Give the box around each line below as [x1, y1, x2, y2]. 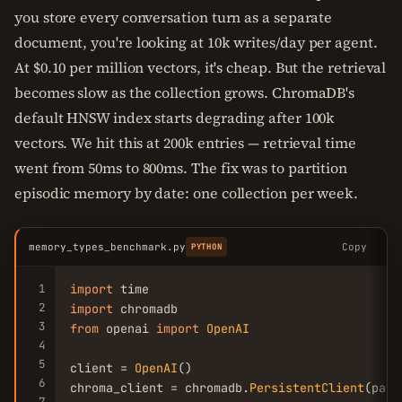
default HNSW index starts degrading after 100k [14, 108, 336, 127]
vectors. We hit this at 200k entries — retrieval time [14, 133, 356, 153]
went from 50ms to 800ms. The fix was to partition [14, 158, 348, 178]
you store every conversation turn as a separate [14, 7, 333, 27]
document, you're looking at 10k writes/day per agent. [14, 32, 378, 52]
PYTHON [191, 241, 223, 252]
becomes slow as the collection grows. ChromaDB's [14, 83, 355, 102]
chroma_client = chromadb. [70, 380, 249, 396]
